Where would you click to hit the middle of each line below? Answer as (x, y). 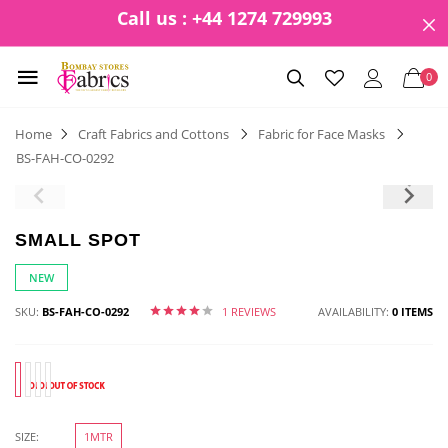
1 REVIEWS (248, 311)
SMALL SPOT (78, 240)
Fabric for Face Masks (321, 134)
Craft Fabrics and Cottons (153, 134)
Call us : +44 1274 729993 (224, 18)
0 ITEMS (412, 311)
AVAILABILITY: (355, 311)
